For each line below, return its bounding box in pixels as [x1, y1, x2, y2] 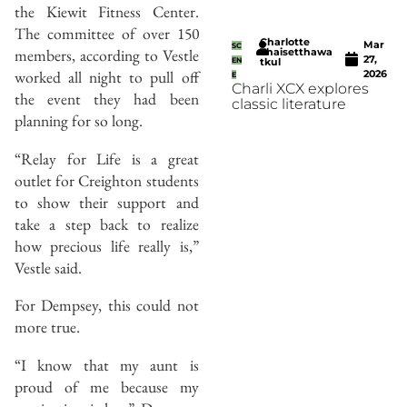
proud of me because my [15, 376, 199, 398]
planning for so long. [15, 110, 143, 132]
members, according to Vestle [15, 45, 199, 66]
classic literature [231, 94, 346, 113]
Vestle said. [15, 256, 82, 278]
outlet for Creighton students [15, 169, 199, 191]
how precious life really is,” [15, 234, 199, 256]
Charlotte [260, 35, 311, 48]
